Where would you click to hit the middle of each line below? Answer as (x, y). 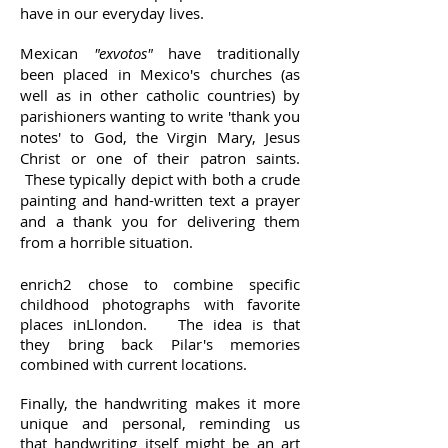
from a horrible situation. (106, 242)
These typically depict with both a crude (160, 179)
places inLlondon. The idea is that (160, 324)
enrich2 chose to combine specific (160, 284)
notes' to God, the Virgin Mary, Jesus (160, 137)
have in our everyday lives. (114, 13)
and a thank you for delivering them (160, 221)
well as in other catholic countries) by (160, 95)
